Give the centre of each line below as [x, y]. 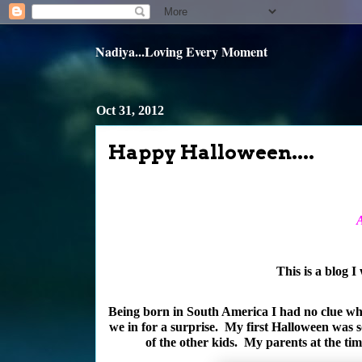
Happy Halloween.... [211, 152]
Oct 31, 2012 [130, 110]
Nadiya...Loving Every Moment [181, 51]
